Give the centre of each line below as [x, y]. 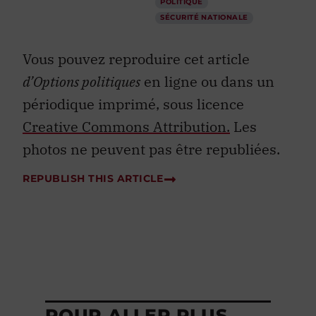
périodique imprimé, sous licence [133, 104]
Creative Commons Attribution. [126, 127]
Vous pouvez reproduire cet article [136, 59]
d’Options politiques [81, 82]
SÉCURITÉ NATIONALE [204, 18]
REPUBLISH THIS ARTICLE [93, 178]
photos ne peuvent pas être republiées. [151, 150]
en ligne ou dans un [207, 82]
